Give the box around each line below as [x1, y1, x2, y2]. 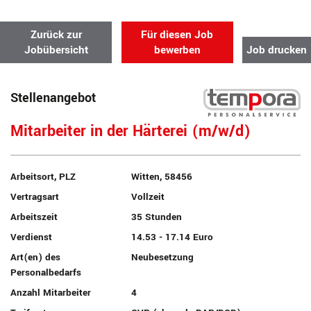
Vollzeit [131, 190, 165, 203]
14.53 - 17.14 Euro [131, 230, 214, 244]
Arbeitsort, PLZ [10, 170, 76, 183]
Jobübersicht [24, 42, 88, 58]
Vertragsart [10, 190, 59, 203]
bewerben [153, 42, 201, 58]
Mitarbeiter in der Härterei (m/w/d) [10, 121, 251, 142]
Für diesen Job [141, 27, 214, 42]
